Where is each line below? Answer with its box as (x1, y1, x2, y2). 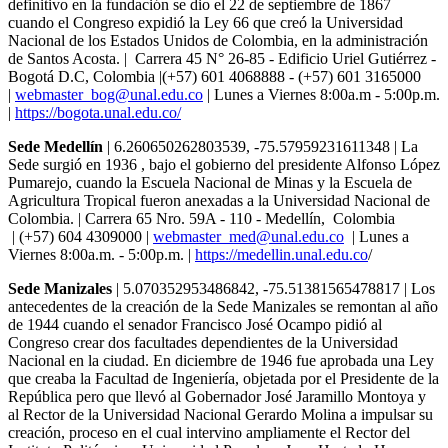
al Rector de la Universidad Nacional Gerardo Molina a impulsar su (8, 405, 433, 423)
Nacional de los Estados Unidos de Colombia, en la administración (8, 31, 428, 49)
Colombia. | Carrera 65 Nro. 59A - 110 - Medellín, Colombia (8, 209, 395, 227)
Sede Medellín (8, 137, 103, 155)
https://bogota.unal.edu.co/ (15, 103, 181, 121)
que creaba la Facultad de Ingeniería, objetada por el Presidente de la (8, 369, 439, 387)
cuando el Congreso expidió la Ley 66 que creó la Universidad (8, 13, 403, 31)
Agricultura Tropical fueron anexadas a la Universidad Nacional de (8, 191, 430, 209)
